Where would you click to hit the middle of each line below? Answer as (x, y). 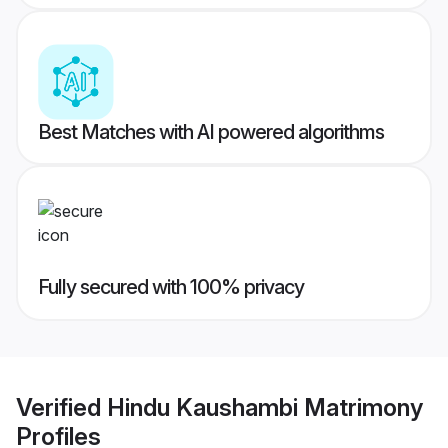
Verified (61, 407)
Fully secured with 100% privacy (171, 287)
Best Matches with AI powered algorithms (211, 132)
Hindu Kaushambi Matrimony (265, 407)
